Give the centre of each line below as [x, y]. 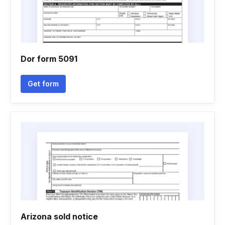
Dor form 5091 [49, 59]
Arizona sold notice [59, 216]
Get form [43, 84]
